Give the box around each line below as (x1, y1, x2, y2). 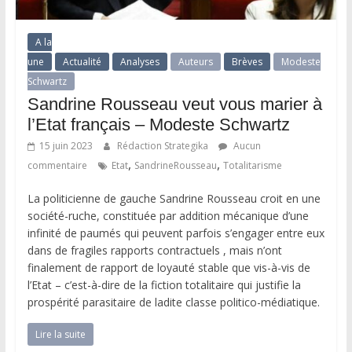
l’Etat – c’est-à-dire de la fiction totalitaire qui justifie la (27, 277, 301, 292)
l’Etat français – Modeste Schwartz (27, 114, 290, 134)
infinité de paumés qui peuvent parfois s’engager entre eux (27, 225, 324, 240)
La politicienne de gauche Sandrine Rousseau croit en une (27, 190, 321, 206)
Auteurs (178, 54, 213, 68)
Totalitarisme (222, 158, 282, 172)
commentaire (27, 158, 87, 172)
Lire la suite (35, 327, 86, 341)
